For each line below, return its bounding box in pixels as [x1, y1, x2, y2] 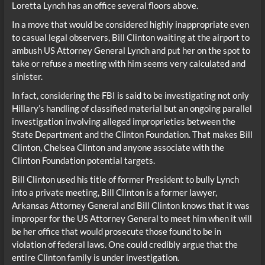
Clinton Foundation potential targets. [11, 155, 155, 166]
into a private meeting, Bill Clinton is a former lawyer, [11, 187, 217, 198]
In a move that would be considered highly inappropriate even [11, 19, 249, 30]
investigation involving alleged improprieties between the [11, 116, 235, 127]
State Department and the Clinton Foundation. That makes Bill [11, 129, 253, 140]
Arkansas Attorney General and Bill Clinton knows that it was [11, 200, 250, 211]
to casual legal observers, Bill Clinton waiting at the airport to [11, 32, 250, 43]
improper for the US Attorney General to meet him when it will [11, 213, 252, 224]
